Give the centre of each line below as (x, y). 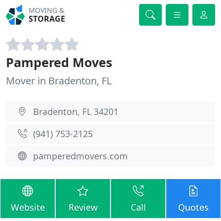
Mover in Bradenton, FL (59, 81)
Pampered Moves (59, 62)
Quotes (193, 207)
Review (83, 207)
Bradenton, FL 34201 (76, 111)
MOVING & (47, 10)
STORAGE (47, 19)
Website (28, 207)
